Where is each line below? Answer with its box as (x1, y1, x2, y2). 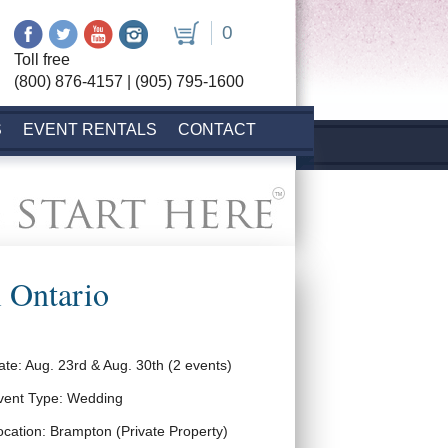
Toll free (14, 51, 70, 68)
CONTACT (178, 121, 256, 138)
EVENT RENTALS (23, 121, 157, 138)
